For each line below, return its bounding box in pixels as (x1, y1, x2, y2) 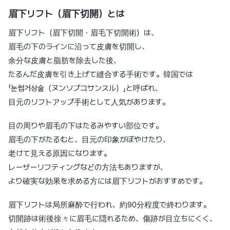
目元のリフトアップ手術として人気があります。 (8, 97, 169, 107)
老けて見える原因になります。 (8, 148, 111, 158)
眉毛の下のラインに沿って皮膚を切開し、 (8, 42, 149, 51)
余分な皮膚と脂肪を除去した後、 (8, 55, 121, 65)
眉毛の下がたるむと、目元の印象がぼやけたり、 (8, 135, 170, 144)
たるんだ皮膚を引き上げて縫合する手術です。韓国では (8, 69, 193, 79)
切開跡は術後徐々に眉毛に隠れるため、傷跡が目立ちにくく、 (8, 214, 217, 223)
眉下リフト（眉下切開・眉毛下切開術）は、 (8, 28, 158, 37)
